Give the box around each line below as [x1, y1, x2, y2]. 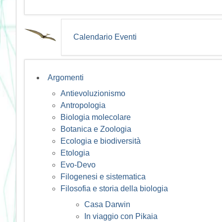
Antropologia [60, 101, 106, 110]
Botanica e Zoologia [60, 124, 131, 133]
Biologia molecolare [60, 112, 131, 121]
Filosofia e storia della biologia [60, 184, 168, 193]
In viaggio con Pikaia [84, 212, 158, 221]
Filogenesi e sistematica [60, 172, 146, 181]
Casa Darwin [84, 200, 130, 209]
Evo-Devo [60, 160, 96, 169]
